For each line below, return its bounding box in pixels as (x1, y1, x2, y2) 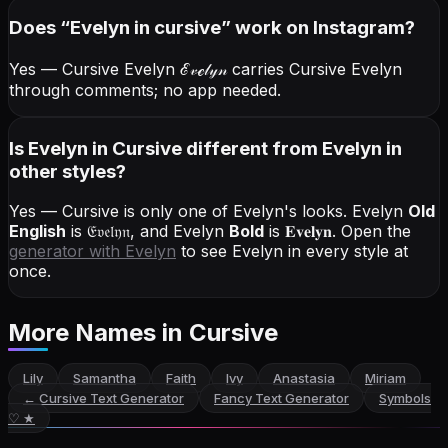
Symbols (379, 390, 431, 407)
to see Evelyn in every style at (176, 241, 408, 262)
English (9, 221, 66, 242)
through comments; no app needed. (9, 79, 281, 100)
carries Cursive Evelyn (227, 58, 402, 79)
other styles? (9, 159, 126, 183)
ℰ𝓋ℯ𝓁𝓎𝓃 (180, 58, 227, 79)
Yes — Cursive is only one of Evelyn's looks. (9, 201, 352, 222)
